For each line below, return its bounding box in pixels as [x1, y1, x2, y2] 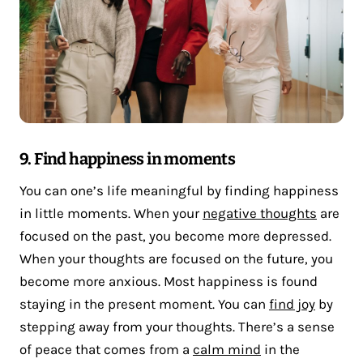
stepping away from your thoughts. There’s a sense [19, 318, 335, 335]
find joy [269, 295, 315, 312]
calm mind [193, 340, 261, 357]
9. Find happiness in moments [19, 148, 236, 169]
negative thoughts [203, 204, 317, 221]
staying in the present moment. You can [19, 295, 269, 312]
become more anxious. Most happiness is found [19, 272, 318, 289]
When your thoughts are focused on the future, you [19, 250, 333, 267]
